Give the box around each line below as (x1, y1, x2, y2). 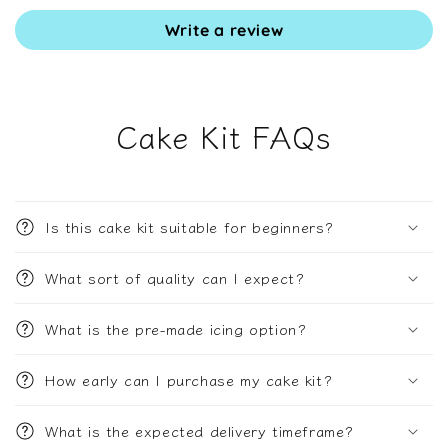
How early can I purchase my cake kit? (45, 369, 333, 391)
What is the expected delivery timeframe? (45, 420, 354, 442)
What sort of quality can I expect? (45, 267, 310, 289)
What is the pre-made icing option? (45, 318, 307, 340)
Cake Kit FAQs (116, 114, 332, 159)
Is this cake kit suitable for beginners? (45, 216, 334, 238)
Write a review (164, 20, 284, 41)
